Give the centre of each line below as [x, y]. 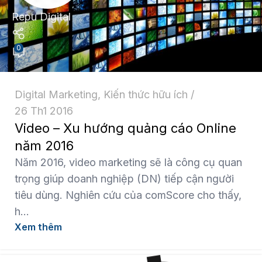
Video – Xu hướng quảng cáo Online [125, 128]
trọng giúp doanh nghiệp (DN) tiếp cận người [124, 178]
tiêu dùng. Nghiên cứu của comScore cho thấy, [128, 195]
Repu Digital [41, 17]
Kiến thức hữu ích [146, 94]
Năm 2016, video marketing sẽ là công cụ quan [128, 162]
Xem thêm [38, 227]
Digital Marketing [56, 94]
